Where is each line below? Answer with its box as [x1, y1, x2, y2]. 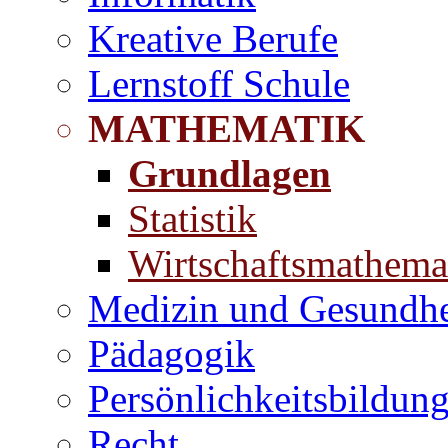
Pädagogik [88, 332, 255, 376]
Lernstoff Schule [88, 62, 350, 106]
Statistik [128, 197, 257, 241]
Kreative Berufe [88, 17, 338, 61]
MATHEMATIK [88, 107, 365, 151]
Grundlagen [128, 152, 331, 196]
